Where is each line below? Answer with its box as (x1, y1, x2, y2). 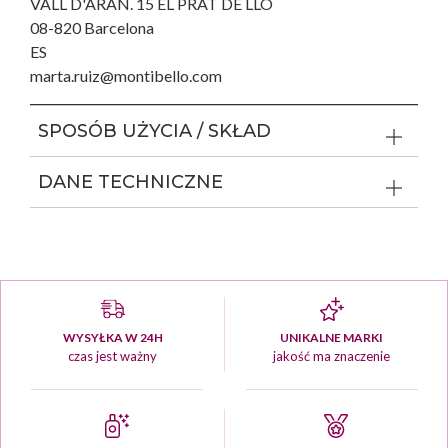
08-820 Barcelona (30, 18, 154, 38)
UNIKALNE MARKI (280, 330, 383, 346)
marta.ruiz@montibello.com (30, 66, 222, 86)
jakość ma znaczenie (273, 348, 390, 365)
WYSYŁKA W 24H (62, 330, 163, 346)
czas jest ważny (68, 348, 157, 365)
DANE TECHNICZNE (38, 171, 223, 194)
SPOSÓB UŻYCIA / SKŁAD (38, 120, 271, 143)
